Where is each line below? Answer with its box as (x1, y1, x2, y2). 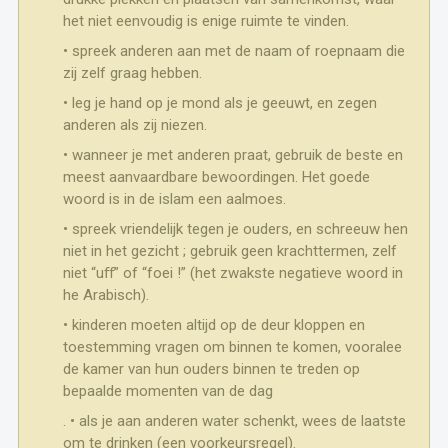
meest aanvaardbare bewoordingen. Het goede (62, 168, 370, 186)
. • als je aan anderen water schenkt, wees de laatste (62, 412, 406, 430)
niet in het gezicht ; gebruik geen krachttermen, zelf (62, 242, 397, 260)
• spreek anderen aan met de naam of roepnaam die (62, 42, 405, 60)
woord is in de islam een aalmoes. (62, 190, 286, 208)
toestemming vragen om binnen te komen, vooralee (62, 338, 402, 356)
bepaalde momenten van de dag (62, 382, 273, 400)
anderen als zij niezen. (62, 116, 207, 134)
